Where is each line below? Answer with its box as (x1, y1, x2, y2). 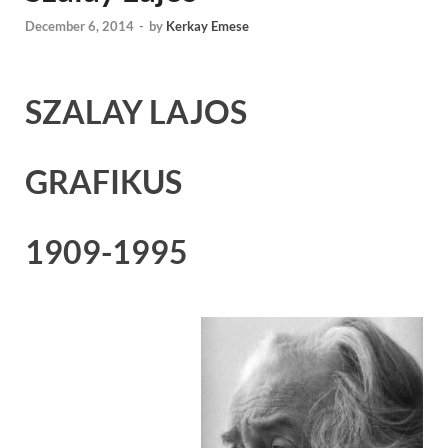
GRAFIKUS (25, 162, 182, 202)
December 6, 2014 (25, 17, 134, 34)
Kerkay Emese (166, 17, 249, 34)
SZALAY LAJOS (25, 92, 247, 132)
